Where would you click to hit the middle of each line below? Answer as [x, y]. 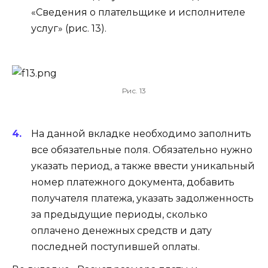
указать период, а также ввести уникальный [143, 166]
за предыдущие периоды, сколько [119, 215]
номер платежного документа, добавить [133, 182]
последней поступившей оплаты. [115, 247]
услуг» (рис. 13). [69, 29]
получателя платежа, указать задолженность [142, 199]
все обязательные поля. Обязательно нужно [142, 150]
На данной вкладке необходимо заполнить [141, 134]
